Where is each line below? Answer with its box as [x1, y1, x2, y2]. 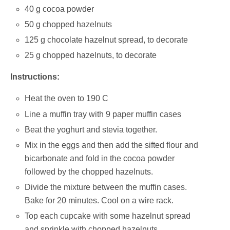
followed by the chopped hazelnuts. [25, 167, 154, 176]
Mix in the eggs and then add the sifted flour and [25, 140, 199, 149]
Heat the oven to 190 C [25, 94, 109, 103]
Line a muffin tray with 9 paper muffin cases [25, 109, 182, 119]
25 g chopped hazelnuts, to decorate [25, 51, 161, 60]
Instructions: [10, 72, 60, 82]
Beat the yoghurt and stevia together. [25, 125, 158, 134]
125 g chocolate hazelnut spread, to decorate [25, 35, 193, 45]
